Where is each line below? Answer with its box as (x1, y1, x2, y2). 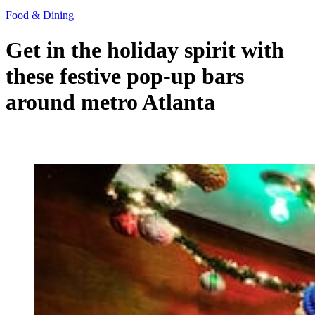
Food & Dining (6, 9, 74, 22)
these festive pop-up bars (6, 63, 244, 89)
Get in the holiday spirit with (6, 37, 284, 63)
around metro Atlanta (6, 89, 215, 115)
